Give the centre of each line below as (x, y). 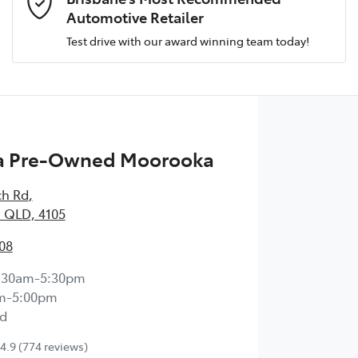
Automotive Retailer (135, 16)
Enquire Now (179, 181)
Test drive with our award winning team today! (188, 40)
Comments (55, 44)
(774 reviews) (53, 346)
